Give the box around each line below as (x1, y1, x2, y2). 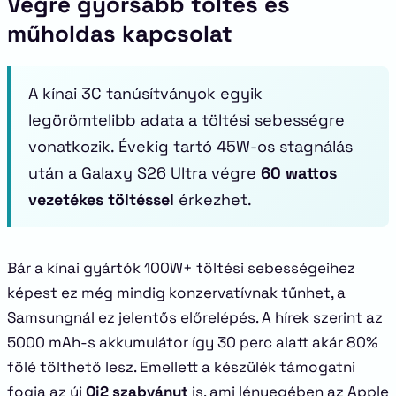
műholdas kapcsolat (7, 19, 232, 49)
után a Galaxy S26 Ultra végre (28, 163, 261, 183)
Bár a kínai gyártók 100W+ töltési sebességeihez (7, 258, 355, 278)
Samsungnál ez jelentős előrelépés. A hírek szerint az (7, 308, 383, 327)
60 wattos (261, 163, 337, 183)
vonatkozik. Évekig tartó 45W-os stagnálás (28, 136, 353, 156)
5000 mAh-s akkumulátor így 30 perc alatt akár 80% (7, 332, 377, 352)
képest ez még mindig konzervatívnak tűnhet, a (7, 283, 346, 302)
